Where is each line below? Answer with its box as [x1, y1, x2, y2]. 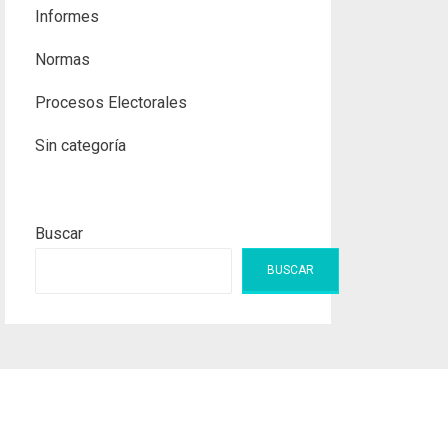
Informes [34, 7, 99, 26]
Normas [34, 50, 90, 69]
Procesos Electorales [34, 93, 187, 112]
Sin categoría [34, 136, 126, 155]
